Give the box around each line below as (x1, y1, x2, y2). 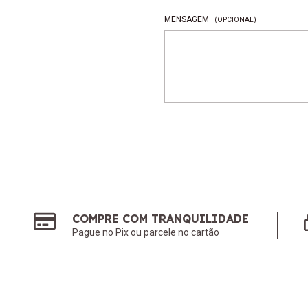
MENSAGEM (164, 14, 211, 24)
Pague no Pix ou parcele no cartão (72, 227, 220, 238)
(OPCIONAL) (214, 16, 256, 23)
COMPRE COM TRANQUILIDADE (72, 212, 250, 225)
